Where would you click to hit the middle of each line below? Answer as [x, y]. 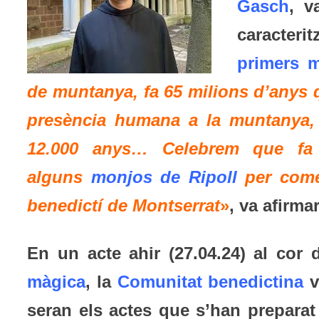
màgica [57, 282]
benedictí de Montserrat [124, 206]
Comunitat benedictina [210, 282]
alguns [55, 177]
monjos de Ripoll [164, 177]
